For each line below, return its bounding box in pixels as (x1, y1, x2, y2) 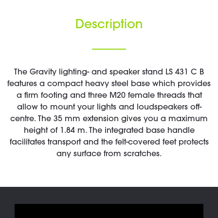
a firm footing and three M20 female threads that (16, 92, 202, 100)
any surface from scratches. (56, 150, 162, 158)
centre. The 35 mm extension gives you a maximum (10, 115, 208, 123)
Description (75, 19, 143, 32)
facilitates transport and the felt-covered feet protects (9, 139, 209, 146)
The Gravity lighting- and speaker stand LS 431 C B (14, 69, 204, 76)
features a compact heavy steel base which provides (7, 80, 211, 88)
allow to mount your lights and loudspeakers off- (17, 104, 201, 111)
